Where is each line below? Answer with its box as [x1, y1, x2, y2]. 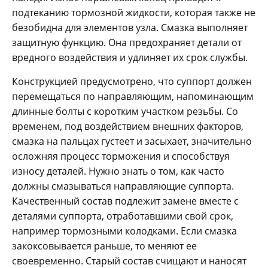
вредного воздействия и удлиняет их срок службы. [12, 51, 248, 65]
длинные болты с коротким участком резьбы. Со [12, 105, 238, 118]
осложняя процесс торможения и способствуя [12, 150, 230, 163]
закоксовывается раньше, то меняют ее [12, 239, 197, 253]
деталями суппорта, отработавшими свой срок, [12, 209, 233, 223]
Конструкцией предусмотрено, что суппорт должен [12, 75, 252, 89]
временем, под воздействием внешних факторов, [12, 120, 243, 133]
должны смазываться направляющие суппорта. [12, 179, 234, 193]
